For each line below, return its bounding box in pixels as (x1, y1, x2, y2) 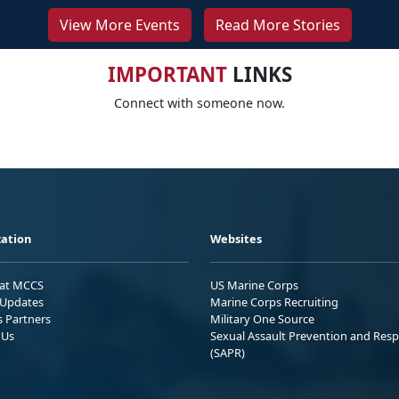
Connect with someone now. (114, 94, 285, 112)
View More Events (59, 15, 180, 36)
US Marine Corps (210, 277, 298, 294)
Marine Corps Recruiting (210, 294, 338, 311)
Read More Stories (215, 15, 340, 36)
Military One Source (210, 311, 314, 328)
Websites (210, 231, 262, 248)
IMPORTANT (107, 61, 227, 89)
